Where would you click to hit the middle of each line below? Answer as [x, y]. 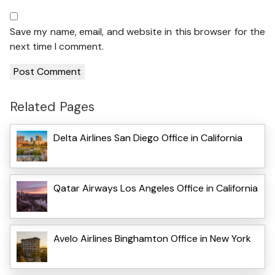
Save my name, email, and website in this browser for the [137, 31]
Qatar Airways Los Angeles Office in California [156, 188]
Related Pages [52, 106]
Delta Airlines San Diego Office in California [148, 138]
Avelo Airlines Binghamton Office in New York [152, 239]
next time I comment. [57, 46]
